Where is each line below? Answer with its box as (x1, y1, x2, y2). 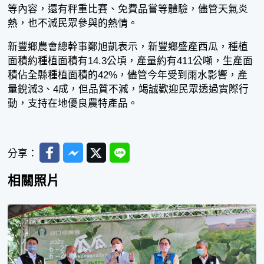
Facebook (39, 143, 83, 154)
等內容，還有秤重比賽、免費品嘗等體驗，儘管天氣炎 (8, 3, 249, 15)
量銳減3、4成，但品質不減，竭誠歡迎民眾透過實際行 (8, 84, 249, 95)
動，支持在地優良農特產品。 (8, 98, 138, 110)
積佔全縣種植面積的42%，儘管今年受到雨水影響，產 (8, 70, 248, 81)
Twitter (86, 143, 116, 154)
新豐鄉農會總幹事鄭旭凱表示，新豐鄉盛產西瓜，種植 (8, 41, 249, 53)
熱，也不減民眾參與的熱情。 (8, 17, 138, 29)
